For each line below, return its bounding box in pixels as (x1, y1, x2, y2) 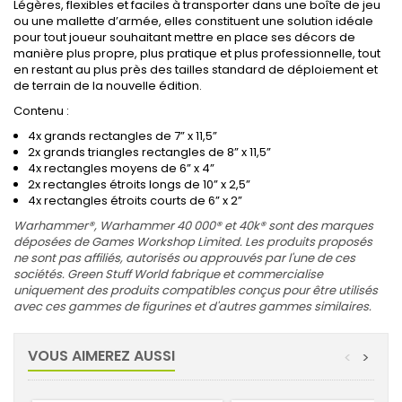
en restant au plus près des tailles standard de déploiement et (13, 61, 378, 78)
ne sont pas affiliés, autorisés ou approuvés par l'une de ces (13, 249, 355, 267)
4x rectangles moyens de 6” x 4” (28, 160, 214, 177)
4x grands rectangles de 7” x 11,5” (28, 127, 217, 144)
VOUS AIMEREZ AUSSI (28, 345, 175, 366)
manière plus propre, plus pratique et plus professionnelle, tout (13, 45, 380, 62)
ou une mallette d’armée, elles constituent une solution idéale (13, 13, 373, 30)
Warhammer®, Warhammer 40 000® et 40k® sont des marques (13, 217, 373, 234)
